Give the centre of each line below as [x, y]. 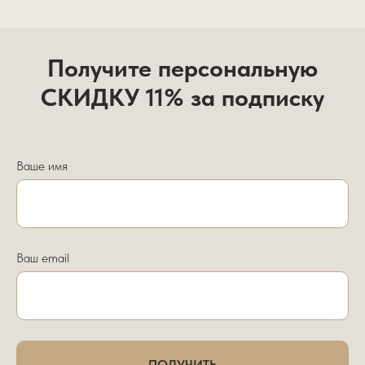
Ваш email [43, 257]
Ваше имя [42, 165]
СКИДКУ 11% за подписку [182, 97]
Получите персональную [182, 67]
